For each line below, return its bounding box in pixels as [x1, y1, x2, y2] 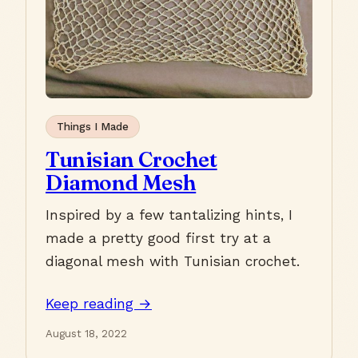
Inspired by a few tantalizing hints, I [46, 206, 292, 223]
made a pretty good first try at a [46, 229, 271, 246]
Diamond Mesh [46, 169, 197, 196]
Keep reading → [46, 295, 152, 312]
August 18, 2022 [46, 327, 127, 340]
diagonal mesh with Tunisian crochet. [46, 253, 300, 269]
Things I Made [56, 121, 129, 133]
